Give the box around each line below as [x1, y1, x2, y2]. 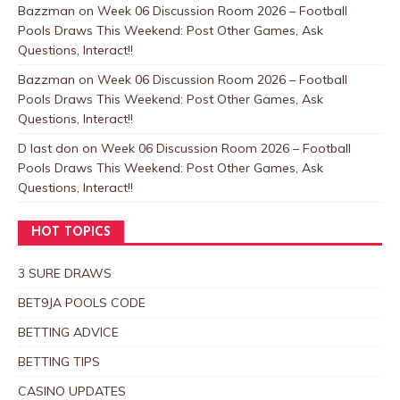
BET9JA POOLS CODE [18, 294, 146, 311]
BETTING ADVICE [18, 323, 119, 340]
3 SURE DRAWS [18, 264, 112, 281]
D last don [18, 139, 79, 156]
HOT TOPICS [31, 225, 111, 239]
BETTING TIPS [18, 353, 100, 370]
